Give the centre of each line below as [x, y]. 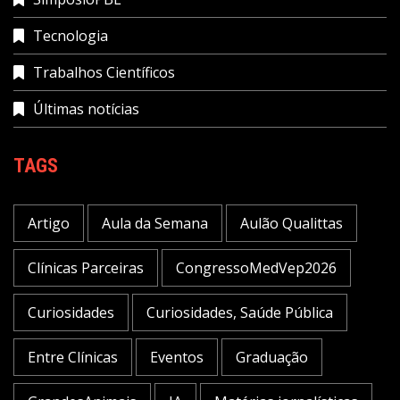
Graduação [272, 358]
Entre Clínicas [73, 358]
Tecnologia [71, 36]
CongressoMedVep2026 [256, 268]
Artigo [49, 224]
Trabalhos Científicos [104, 73]
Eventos [177, 358]
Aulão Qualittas [292, 224]
